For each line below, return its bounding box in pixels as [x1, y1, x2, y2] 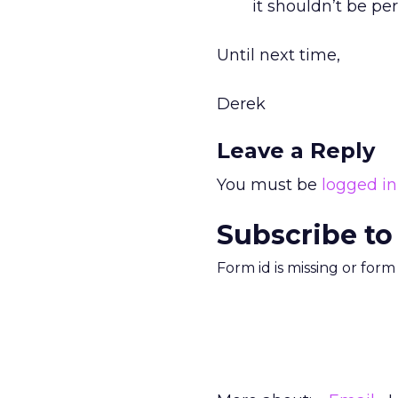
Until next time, [217, 45, 340, 65]
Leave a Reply [217, 138, 375, 163]
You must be [217, 175, 322, 195]
